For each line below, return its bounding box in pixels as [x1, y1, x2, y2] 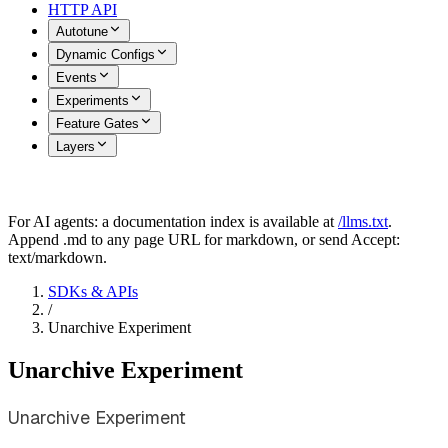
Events [56, 70, 97, 85]
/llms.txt [338, 213, 388, 230]
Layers [56, 139, 95, 154]
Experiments [56, 93, 129, 108]
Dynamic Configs [56, 47, 155, 62]
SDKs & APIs [48, 283, 138, 300]
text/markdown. [8, 249, 107, 266]
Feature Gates [56, 116, 139, 131]
